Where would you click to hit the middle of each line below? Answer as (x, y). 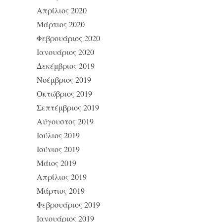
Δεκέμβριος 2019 (66, 65)
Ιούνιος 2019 (58, 149)
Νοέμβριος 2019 (64, 79)
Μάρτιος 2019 (61, 190)
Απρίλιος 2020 (62, 10)
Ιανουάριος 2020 (65, 52)
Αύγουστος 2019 (65, 121)
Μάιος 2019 (56, 163)
